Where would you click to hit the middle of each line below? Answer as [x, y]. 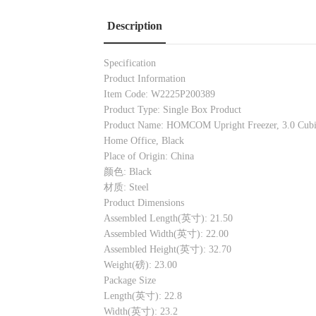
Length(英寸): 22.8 [143, 296]
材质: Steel [126, 188]
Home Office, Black [144, 141]
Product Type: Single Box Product [172, 110]
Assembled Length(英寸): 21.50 [168, 219]
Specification [130, 63]
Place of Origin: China [149, 157]
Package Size [130, 281]
